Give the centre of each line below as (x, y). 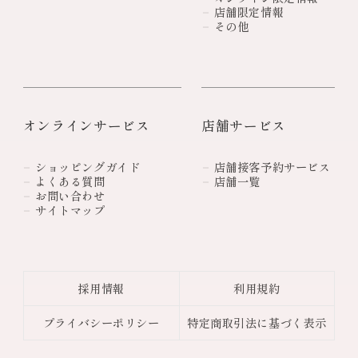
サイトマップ (70, 210)
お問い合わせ (70, 196)
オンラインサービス (86, 126)
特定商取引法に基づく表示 (257, 322)
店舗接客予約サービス (272, 167)
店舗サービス (244, 126)
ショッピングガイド (88, 167)
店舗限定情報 (249, 12)
